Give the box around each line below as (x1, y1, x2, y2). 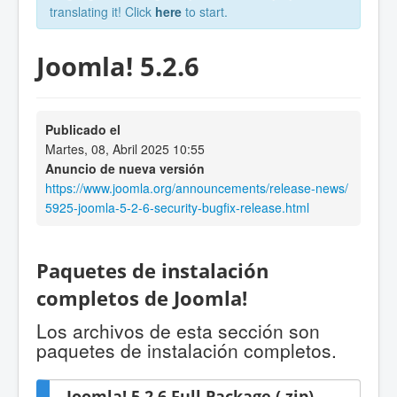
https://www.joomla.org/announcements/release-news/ (45, 178, 348, 197)
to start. (182, 3, 228, 20)
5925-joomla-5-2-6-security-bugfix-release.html (45, 198, 309, 216)
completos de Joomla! (36, 284, 247, 313)
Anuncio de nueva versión (45, 159, 205, 177)
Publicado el (45, 120, 121, 138)
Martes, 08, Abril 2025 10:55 (45, 139, 205, 158)
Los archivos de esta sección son (36, 317, 320, 345)
